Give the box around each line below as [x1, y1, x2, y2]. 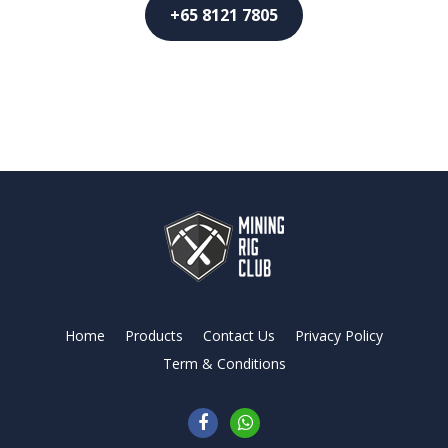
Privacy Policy [295, 325, 383, 345]
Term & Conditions [162, 353, 286, 373]
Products [125, 325, 183, 345]
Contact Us [203, 325, 275, 345]
